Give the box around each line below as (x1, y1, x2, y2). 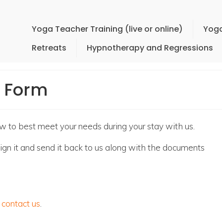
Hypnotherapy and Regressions (86, 42, 213, 54)
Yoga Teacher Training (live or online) (31, 23, 183, 35)
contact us (1, 198, 40, 209)
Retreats (31, 42, 66, 54)
